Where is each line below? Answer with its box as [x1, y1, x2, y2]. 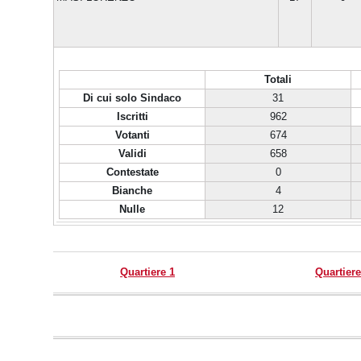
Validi [118, 147, 147, 160]
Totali [264, 73, 292, 85]
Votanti [114, 129, 150, 141]
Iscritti [116, 110, 148, 122]
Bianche [112, 185, 152, 197]
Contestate [106, 166, 159, 178]
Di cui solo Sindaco [83, 92, 181, 104]
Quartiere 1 [120, 266, 175, 278]
